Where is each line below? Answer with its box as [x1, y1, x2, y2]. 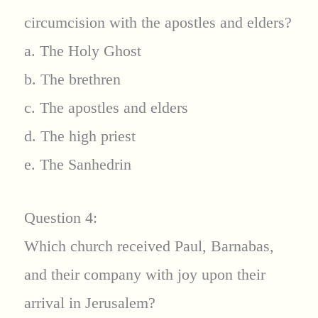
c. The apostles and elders [23, 99, 188, 117]
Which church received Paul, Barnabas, [23, 237, 274, 256]
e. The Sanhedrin [23, 155, 131, 174]
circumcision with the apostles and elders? [23, 13, 292, 32]
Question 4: [23, 209, 97, 227]
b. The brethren [23, 70, 121, 89]
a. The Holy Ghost [23, 42, 141, 60]
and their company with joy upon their [23, 265, 265, 284]
